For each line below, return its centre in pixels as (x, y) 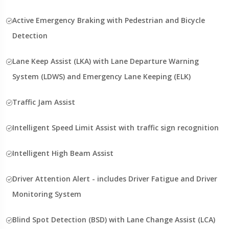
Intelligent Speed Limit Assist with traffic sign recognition (116, 127)
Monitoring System (47, 194)
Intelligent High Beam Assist (63, 153)
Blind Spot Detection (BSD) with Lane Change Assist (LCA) (114, 219)
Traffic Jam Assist (44, 102)
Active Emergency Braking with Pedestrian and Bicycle (109, 20)
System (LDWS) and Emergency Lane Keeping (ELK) (101, 76)
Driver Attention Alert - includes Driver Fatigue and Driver (115, 178)
